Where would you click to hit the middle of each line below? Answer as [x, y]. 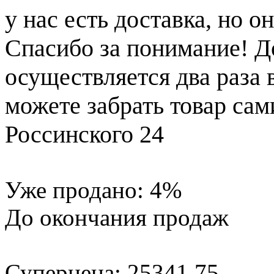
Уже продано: [77, 190]
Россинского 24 [84, 134]
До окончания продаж [117, 217]
